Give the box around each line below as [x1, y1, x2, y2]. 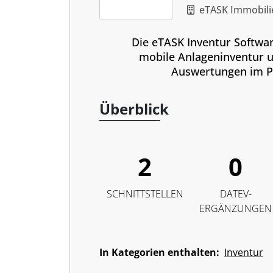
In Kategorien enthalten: [99, 246, 219, 259]
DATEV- [219, 187, 252, 200]
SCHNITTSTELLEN [106, 187, 183, 200]
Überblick [99, 99, 169, 119]
